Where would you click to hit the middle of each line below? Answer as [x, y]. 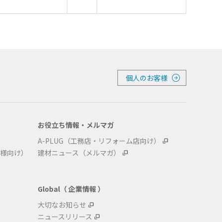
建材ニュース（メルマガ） [79, 153]
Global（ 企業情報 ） [71, 189]
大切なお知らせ [62, 205]
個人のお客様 [147, 78]
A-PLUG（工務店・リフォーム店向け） [99, 141]
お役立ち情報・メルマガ [76, 125]
